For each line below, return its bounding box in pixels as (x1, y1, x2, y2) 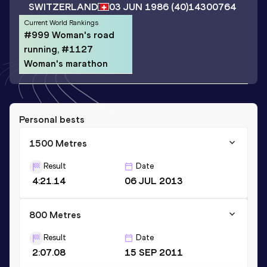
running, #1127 (24, 43, 93, 55)
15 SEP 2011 (124, 246, 183, 258)
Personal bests (19, 113, 85, 125)
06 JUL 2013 (124, 175, 183, 187)
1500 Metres (29, 137, 87, 149)
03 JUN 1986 (109, 1, 169, 13)
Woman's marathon (24, 57, 108, 69)
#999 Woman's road (24, 29, 114, 41)
